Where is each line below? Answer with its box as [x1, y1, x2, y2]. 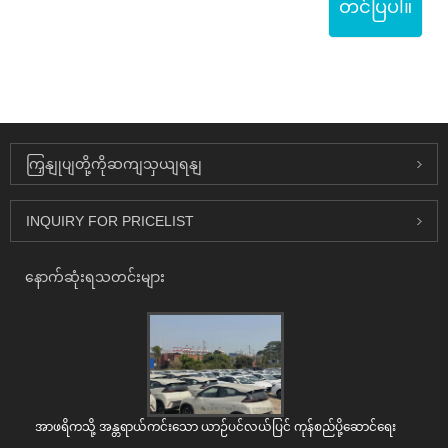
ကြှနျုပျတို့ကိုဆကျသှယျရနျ [26, 155, 202, 172]
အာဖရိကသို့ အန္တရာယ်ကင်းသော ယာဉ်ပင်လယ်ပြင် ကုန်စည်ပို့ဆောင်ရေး [34, 419, 396, 434]
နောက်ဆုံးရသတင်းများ [25, 268, 165, 285]
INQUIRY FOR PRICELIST [26, 212, 194, 229]
